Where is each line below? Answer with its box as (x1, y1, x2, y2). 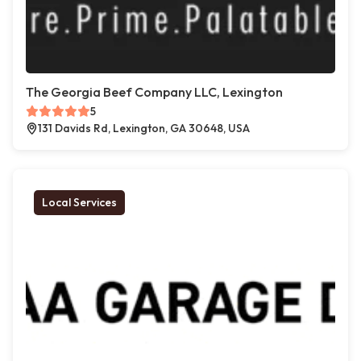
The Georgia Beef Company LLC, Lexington (26, 84, 283, 100)
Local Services (42, 195, 117, 210)
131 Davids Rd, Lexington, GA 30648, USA (38, 121, 250, 135)
